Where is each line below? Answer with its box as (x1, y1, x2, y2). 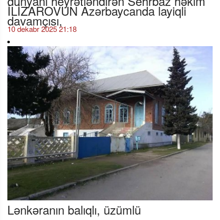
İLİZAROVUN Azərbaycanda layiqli (7, 2, 186, 12)
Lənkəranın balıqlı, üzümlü (7, 201, 141, 219)
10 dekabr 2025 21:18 (7, 24, 77, 34)
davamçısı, (7, 12, 62, 22)
